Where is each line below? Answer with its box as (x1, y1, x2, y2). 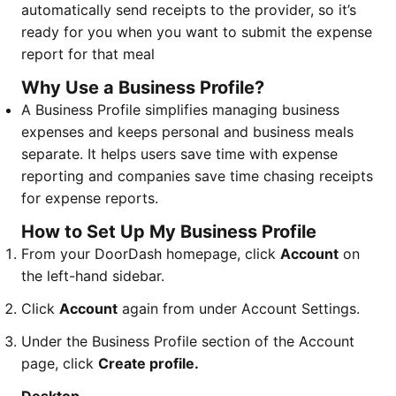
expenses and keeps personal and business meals (21, 123, 354, 141)
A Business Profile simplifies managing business (21, 101, 339, 118)
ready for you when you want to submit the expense (21, 23, 372, 41)
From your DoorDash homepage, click (21, 245, 280, 263)
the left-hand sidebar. (21, 267, 164, 285)
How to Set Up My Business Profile (21, 221, 316, 242)
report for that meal (21, 45, 155, 63)
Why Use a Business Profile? (21, 77, 264, 98)
